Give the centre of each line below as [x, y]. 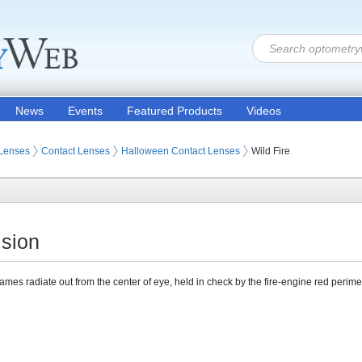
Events [85, 111]
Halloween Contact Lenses [181, 151]
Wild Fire [271, 151]
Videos [264, 111]
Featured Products [175, 111]
